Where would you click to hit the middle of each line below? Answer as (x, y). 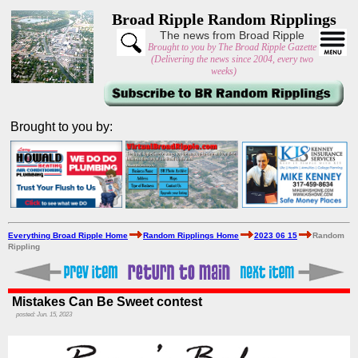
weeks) (224, 71)
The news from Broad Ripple (232, 35)
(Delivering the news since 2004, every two (232, 59)
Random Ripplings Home (191, 235)
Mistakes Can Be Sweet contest (107, 302)
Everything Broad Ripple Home (68, 235)
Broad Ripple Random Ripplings (224, 19)
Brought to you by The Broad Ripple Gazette (232, 47)
